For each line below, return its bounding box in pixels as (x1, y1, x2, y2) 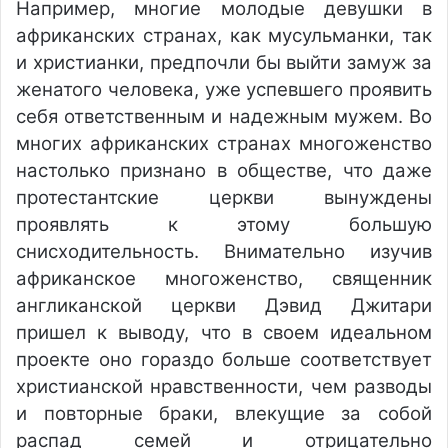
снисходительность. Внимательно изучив (16, 240, 432, 263)
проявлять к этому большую (16, 213, 432, 236)
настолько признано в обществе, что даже (16, 159, 432, 182)
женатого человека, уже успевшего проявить (16, 78, 432, 101)
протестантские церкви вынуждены (16, 186, 432, 209)
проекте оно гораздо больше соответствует (16, 348, 432, 371)
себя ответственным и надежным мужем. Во (16, 105, 432, 128)
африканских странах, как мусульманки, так (16, 24, 432, 47)
